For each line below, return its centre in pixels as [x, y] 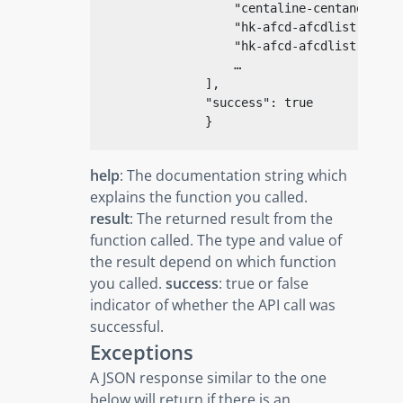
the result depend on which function [213, 261]
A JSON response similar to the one [208, 377]
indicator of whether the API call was [213, 304]
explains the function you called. [199, 197]
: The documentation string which [233, 175]
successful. [127, 326]
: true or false [264, 283]
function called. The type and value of [216, 240]
